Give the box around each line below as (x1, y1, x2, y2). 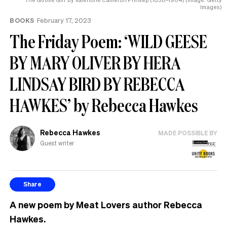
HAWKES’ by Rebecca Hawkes (10, 93, 198, 117)
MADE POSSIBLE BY (158, 129, 217, 137)
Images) (200, 3, 222, 11)
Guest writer (40, 139, 74, 147)
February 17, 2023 (36, 15, 91, 24)
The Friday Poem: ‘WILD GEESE (10, 29, 207, 53)
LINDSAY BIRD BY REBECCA (10, 71, 185, 96)
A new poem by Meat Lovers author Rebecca (10, 198, 202, 210)
